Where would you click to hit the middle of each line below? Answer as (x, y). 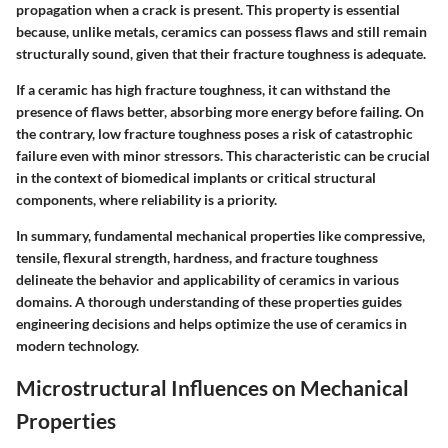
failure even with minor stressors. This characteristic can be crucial (223, 155)
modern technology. (77, 345)
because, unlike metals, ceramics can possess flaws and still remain (221, 31)
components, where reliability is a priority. (146, 199)
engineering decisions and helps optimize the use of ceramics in (211, 323)
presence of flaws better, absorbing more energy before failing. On (220, 111)
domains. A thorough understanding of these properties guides (209, 301)
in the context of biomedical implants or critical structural (196, 177)
